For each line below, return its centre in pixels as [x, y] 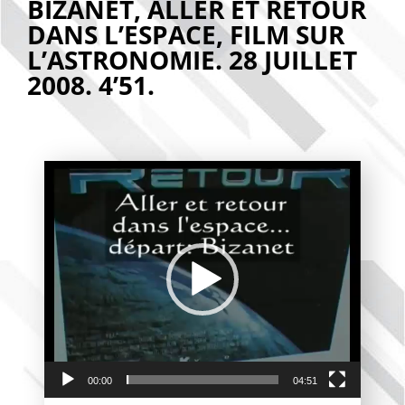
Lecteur [224, 170]
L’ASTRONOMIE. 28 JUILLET [192, 60]
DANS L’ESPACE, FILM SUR [186, 34]
